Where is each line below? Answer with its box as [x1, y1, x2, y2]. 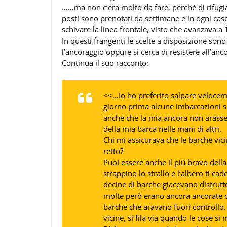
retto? [103, 146, 123, 157]
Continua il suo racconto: [62, 57, 148, 68]
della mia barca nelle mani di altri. [103, 124, 221, 134]
